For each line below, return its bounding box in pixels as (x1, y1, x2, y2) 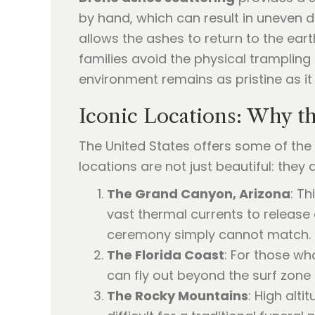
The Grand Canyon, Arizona (107, 184, 290, 202)
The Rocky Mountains (107, 286, 248, 304)
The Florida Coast (107, 245, 224, 264)
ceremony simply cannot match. (107, 225, 311, 243)
